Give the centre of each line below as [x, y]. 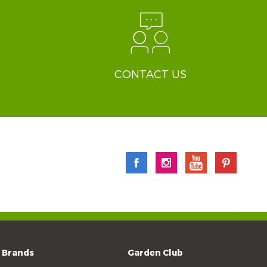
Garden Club [156, 253]
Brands [18, 253]
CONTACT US [150, 74]
